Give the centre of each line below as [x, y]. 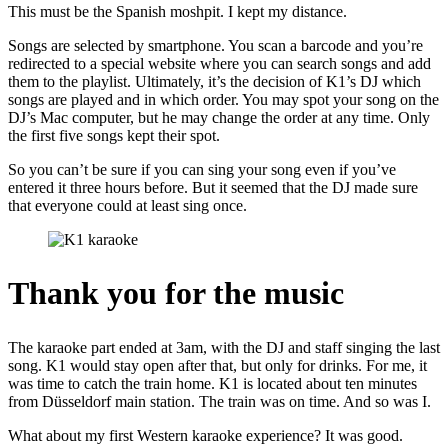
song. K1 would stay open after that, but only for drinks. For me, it [217, 365]
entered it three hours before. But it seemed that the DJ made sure [213, 187]
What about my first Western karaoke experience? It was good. [205, 435]
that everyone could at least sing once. [127, 205]
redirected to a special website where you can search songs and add [219, 63]
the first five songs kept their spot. [114, 135]
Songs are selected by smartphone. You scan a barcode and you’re [215, 45]
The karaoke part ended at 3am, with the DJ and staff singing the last [224, 347]
